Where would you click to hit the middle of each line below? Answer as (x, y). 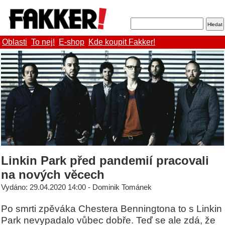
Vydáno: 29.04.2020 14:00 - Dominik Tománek (76, 188)
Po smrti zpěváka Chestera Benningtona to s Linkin (111, 209)
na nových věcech (53, 175)
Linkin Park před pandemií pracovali (105, 161)
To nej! (43, 42)
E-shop (72, 42)
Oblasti (15, 42)
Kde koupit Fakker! (122, 42)
